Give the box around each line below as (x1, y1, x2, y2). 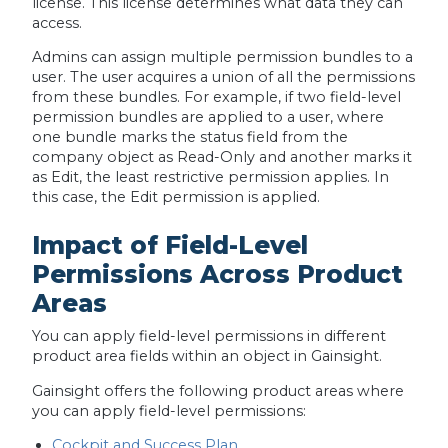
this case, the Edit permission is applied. (31, 188, 320, 207)
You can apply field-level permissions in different (31, 327, 386, 346)
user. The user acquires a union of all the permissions (31, 68, 415, 87)
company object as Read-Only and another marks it (31, 148, 412, 167)
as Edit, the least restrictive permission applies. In (31, 168, 389, 187)
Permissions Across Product (31, 259, 403, 290)
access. (31, 13, 86, 32)
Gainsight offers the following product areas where (31, 381, 404, 400)
